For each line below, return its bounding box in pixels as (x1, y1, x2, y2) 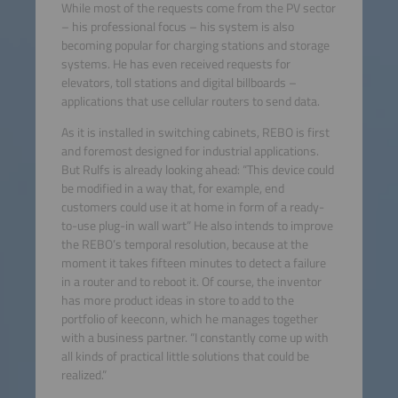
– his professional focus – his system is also (60, 16, 294, 36)
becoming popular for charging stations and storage (60, 35, 330, 55)
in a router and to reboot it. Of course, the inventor (60, 272, 322, 292)
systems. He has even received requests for (60, 53, 291, 74)
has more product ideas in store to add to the (60, 291, 294, 311)
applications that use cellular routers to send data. (60, 91, 320, 111)
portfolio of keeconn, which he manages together (60, 309, 318, 330)
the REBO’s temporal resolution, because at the (60, 235, 308, 255)
